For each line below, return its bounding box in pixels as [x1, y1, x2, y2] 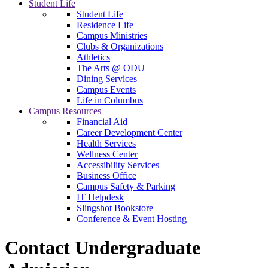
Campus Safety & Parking [77, 181, 175, 191]
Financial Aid [77, 117, 127, 127]
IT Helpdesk [77, 192, 124, 202]
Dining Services [77, 74, 137, 84]
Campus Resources [29, 106, 101, 116]
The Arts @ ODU [77, 63, 145, 73]
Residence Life [77, 20, 133, 30]
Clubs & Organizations [77, 41, 163, 51]
